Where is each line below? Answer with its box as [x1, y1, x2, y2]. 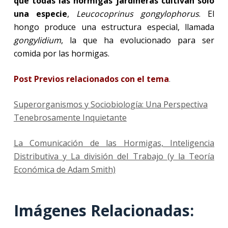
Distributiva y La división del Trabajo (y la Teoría [13, 150, 215, 162]
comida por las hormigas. [13, 47, 109, 59]
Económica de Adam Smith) [13, 163, 116, 175]
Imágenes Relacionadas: [13, 199, 194, 221]
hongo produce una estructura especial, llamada [13, 21, 215, 33]
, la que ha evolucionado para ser [61, 34, 215, 46]
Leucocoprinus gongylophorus [76, 8, 199, 19]
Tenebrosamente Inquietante [13, 111, 127, 123]
